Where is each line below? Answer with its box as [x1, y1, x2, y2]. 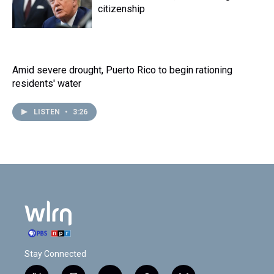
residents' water [12, 78, 81, 89]
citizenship [98, 3, 145, 15]
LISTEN [34, 108, 62, 116]
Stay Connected [24, 249, 86, 259]
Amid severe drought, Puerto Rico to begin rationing [12, 64, 232, 76]
